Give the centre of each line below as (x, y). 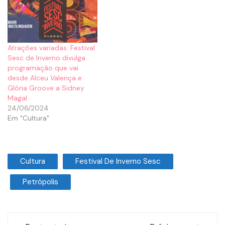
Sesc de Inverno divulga (46, 58)
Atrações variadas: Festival (51, 48)
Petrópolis (40, 182)
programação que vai (43, 68)
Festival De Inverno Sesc (118, 161)
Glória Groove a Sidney (46, 88)
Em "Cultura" (28, 118)
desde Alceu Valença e (45, 78)
